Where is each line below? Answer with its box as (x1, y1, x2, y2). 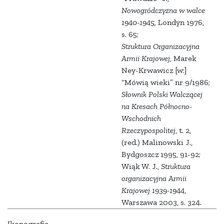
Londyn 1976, (156, 17, 204, 27)
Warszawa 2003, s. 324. (121, 197, 201, 207)
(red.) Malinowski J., (121, 137, 192, 147)
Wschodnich (121, 113, 161, 123)
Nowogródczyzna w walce (121, 5, 205, 15)
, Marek (170, 53, 196, 63)
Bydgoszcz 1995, (121, 149, 180, 159)
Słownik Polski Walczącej (121, 89, 202, 99)
